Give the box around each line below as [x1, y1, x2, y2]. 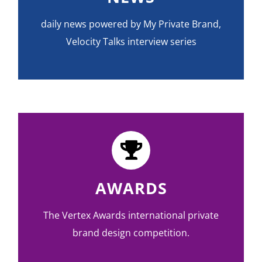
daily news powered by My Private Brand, [41, 17, 221, 30]
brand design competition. [73, 226, 189, 239]
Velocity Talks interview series [65, 35, 196, 48]
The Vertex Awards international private [43, 208, 219, 222]
